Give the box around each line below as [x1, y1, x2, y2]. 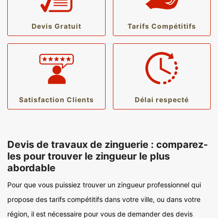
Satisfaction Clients [18, 95, 94, 104]
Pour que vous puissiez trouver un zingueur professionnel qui [7, 181, 201, 189]
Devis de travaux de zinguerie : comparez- [7, 139, 208, 150]
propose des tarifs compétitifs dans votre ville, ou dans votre [7, 195, 200, 203]
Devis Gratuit [31, 22, 81, 30]
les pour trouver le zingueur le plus [7, 150, 170, 162]
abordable [7, 162, 55, 174]
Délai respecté [134, 95, 189, 104]
